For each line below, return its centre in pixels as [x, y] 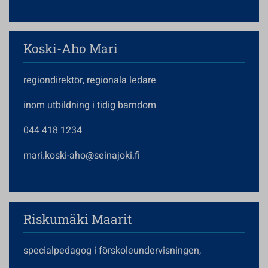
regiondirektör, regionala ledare [90, 80]
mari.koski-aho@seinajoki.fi [82, 156]
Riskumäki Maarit [77, 219]
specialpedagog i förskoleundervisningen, [112, 251]
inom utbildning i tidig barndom [90, 105]
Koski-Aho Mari [71, 48]
